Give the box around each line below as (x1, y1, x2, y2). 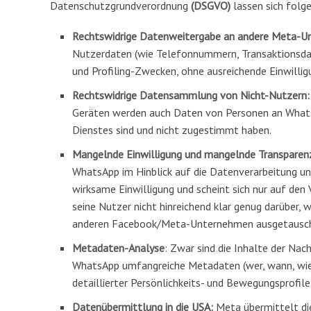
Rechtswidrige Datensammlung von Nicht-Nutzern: (72, 88, 310, 102)
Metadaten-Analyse (72, 241, 165, 255)
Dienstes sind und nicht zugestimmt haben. (72, 123, 271, 137)
